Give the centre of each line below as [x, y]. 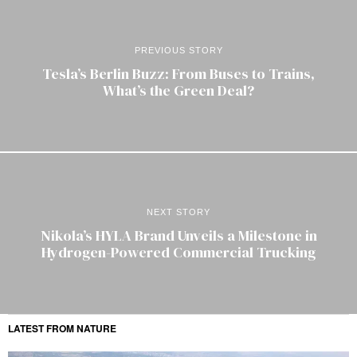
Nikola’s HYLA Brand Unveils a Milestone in [178, 236]
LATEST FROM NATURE [62, 328]
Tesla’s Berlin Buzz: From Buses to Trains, [178, 73]
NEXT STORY [178, 212]
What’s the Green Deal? [178, 90]
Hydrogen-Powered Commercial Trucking [178, 253]
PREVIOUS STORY [178, 50]
